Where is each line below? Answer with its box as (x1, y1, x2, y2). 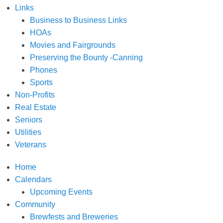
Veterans (15, 140, 46, 149)
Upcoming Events (30, 188, 93, 197)
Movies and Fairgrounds (30, 41, 115, 50)
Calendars (15, 175, 52, 184)
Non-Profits (15, 91, 55, 100)
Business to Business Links (30, 16, 127, 25)
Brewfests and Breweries (30, 213, 118, 222)
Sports (30, 78, 53, 87)
